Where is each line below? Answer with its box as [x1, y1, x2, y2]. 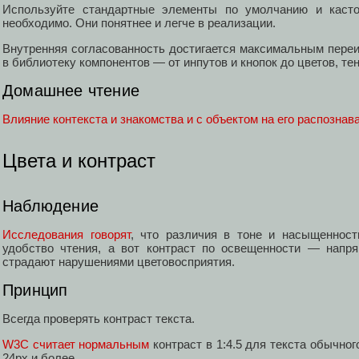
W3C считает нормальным [2, 337, 150, 352]
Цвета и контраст [2, 149, 155, 171]
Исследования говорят [2, 228, 131, 242]
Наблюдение [2, 197, 99, 216]
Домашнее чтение [2, 81, 139, 99]
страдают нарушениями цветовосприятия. [2, 255, 235, 269]
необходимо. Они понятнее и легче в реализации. [2, 16, 276, 30]
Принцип [2, 280, 68, 299]
